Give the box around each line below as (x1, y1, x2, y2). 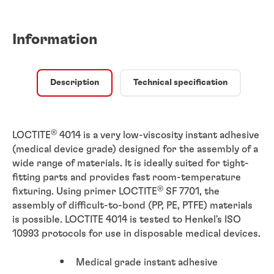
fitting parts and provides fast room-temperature (12, 172, 241, 182)
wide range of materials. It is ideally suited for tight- (12, 158, 249, 168)
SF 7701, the (163, 186, 220, 196)
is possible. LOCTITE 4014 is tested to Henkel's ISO (12, 214, 241, 224)
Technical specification (133, 78, 228, 87)
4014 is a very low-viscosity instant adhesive (57, 130, 259, 140)
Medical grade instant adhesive (76, 257, 218, 267)
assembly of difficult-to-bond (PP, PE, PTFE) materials (12, 200, 253, 210)
